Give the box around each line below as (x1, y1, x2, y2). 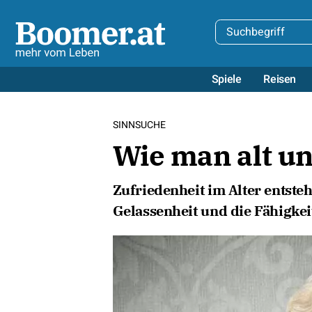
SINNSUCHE (112, 118, 166, 132)
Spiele (211, 70, 242, 88)
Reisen (263, 70, 296, 88)
